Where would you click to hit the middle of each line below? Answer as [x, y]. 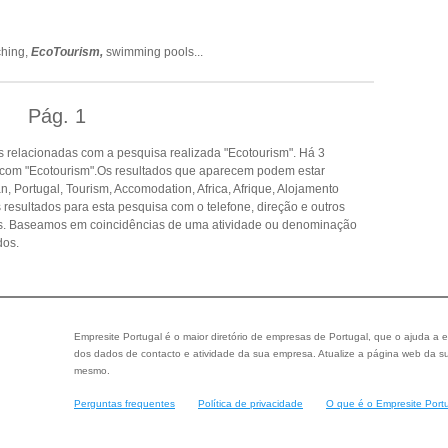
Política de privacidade [250, 403]
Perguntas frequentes [124, 403]
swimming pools [150, 52]
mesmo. [92, 370]
